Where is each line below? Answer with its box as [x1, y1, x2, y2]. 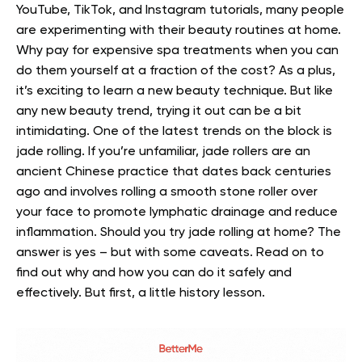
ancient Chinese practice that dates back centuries [16, 166, 331, 179]
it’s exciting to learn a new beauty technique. [16, 85, 290, 99]
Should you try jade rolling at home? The [100, 226, 341, 240]
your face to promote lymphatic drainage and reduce [16, 206, 338, 220]
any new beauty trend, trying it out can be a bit [16, 105, 301, 119]
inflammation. [16, 226, 100, 240]
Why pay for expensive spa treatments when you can [16, 44, 339, 58]
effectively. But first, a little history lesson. [16, 287, 265, 301]
